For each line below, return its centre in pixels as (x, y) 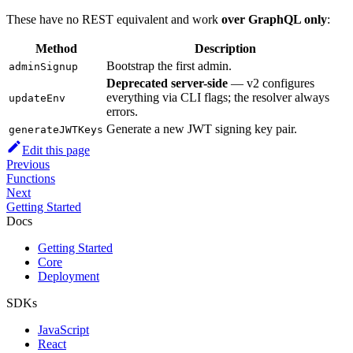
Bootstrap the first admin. (169, 65)
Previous (28, 164)
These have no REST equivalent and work (114, 19)
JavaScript (63, 329)
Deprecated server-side (167, 83)
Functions (31, 178)
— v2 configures (271, 83)
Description (225, 48)
